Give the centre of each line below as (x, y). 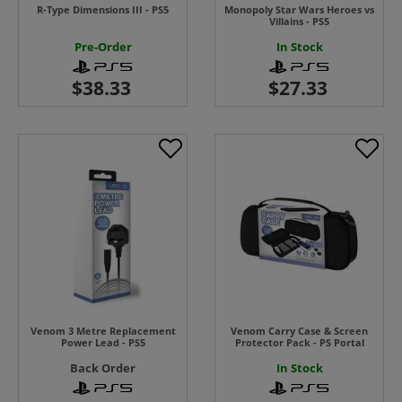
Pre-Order (103, 47)
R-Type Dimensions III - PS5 (103, 10)
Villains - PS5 (299, 22)
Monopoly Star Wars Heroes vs (299, 10)
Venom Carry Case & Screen (299, 331)
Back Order (103, 368)
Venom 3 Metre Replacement (103, 331)
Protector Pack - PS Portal (299, 343)
